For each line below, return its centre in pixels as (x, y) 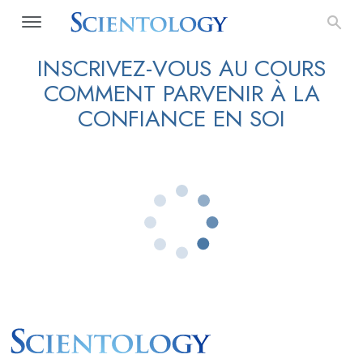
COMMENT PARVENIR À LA (181, 93)
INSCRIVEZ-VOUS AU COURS (181, 68)
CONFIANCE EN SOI (181, 118)
